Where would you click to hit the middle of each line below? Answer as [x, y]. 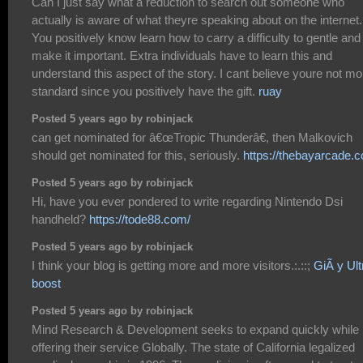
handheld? [60, 220]
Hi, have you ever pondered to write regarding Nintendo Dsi [187, 202]
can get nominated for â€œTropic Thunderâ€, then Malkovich [192, 138]
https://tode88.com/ [140, 220]
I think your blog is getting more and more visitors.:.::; [173, 266]
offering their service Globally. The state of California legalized [193, 348]
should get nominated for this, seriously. [137, 156]
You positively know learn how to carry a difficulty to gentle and [196, 38]
